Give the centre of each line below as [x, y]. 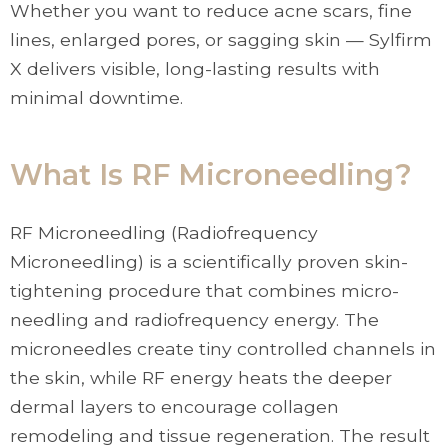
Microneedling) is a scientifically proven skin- [209, 261]
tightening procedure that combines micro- [204, 290]
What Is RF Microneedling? [211, 174]
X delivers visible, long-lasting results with [195, 68]
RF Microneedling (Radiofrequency [164, 232]
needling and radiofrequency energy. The [194, 319]
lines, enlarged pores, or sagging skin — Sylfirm [221, 39]
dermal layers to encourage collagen [174, 406]
